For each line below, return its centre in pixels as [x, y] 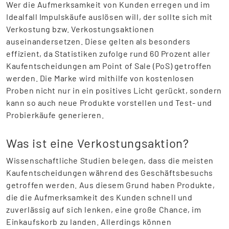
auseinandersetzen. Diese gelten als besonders [98, 41]
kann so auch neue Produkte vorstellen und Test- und [109, 102]
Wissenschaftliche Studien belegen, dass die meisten [110, 160]
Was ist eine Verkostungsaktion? [98, 143]
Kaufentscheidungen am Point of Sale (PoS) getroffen [109, 66]
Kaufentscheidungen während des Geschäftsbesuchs [110, 173]
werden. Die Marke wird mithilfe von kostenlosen [100, 78]
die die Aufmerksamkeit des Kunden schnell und [99, 197]
